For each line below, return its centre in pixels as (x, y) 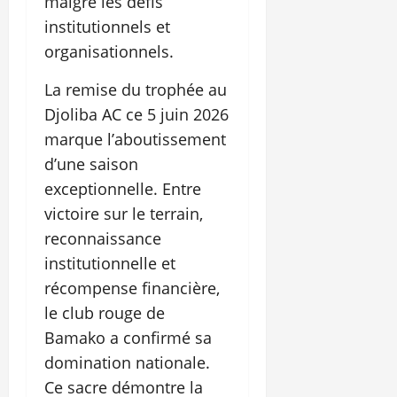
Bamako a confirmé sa (128, 338)
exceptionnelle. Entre (123, 189)
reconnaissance (103, 239)
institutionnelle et (110, 264)
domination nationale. (127, 363)
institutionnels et (107, 27)
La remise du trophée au (136, 90)
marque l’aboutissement (135, 140)
